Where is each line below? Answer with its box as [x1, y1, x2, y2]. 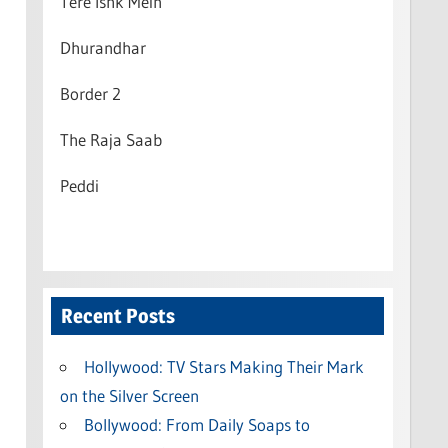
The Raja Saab [59, 128, 162, 150]
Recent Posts [61, 303, 175, 328]
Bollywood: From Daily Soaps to [83, 413, 310, 435]
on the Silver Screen [59, 384, 199, 406]
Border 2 [59, 82, 121, 104]
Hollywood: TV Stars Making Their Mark [83, 355, 364, 377]
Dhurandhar [59, 36, 146, 58]
